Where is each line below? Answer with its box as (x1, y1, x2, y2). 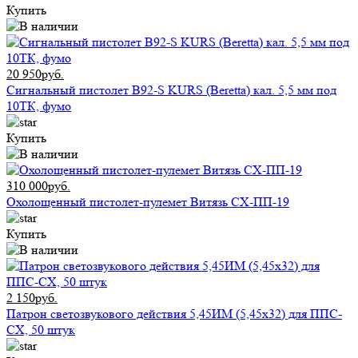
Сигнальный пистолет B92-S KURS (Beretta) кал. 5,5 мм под (6, 82, 336, 98)
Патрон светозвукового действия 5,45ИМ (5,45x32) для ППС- (6, 306, 342, 322)
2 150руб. (6, 290, 58, 306)
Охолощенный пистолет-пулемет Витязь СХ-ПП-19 (6, 194, 289, 210)
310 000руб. (6, 178, 70, 194)
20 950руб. (6, 66, 64, 82)
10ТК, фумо (6, 98, 71, 114)
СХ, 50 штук (6, 322, 75, 338)
